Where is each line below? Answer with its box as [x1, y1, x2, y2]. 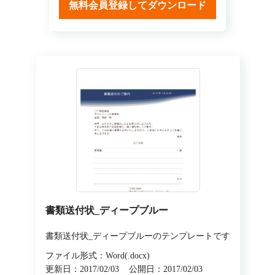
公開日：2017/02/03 [128, 265, 203, 274]
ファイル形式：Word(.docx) [45, 251, 150, 260]
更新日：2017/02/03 [45, 265, 119, 274]
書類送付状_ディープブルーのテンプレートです [45, 231, 230, 241]
